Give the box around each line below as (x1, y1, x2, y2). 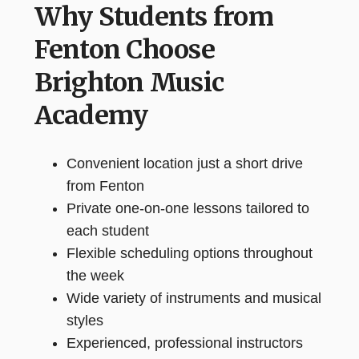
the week (66, 268, 124, 284)
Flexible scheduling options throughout (66, 245, 313, 261)
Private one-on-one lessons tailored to (66, 200, 309, 216)
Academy (34, 99, 148, 131)
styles (66, 313, 103, 329)
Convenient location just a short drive (66, 155, 303, 171)
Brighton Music (34, 67, 224, 99)
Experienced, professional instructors (66, 335, 303, 351)
